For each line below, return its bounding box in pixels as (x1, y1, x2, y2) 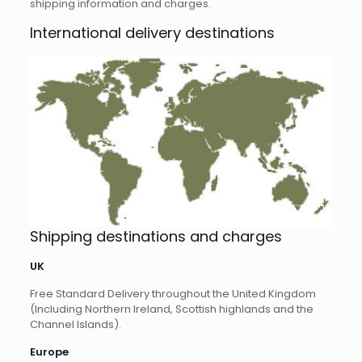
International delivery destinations (29, 23, 275, 43)
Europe (29, 344, 69, 360)
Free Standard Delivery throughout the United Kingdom (29, 286, 316, 302)
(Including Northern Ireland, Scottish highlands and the (29, 301, 314, 318)
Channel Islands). (29, 317, 121, 333)
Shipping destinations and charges (29, 226, 282, 247)
